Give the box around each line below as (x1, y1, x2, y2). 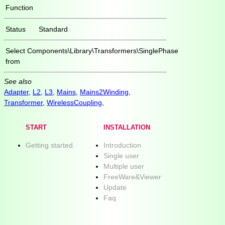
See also (4, 77, 32, 85)
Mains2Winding (80, 87, 129, 96)
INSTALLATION (103, 124, 150, 132)
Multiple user (103, 162, 144, 171)
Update (103, 183, 127, 192)
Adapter (4, 87, 29, 96)
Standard (39, 25, 68, 33)
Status (6, 25, 26, 33)
